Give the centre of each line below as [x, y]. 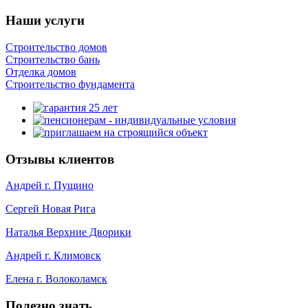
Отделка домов [41, 71]
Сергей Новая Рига [51, 209]
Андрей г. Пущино [49, 186]
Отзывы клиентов [60, 159]
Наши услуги [45, 21]
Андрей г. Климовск [53, 256]
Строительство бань [53, 59]
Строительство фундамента [70, 84]
